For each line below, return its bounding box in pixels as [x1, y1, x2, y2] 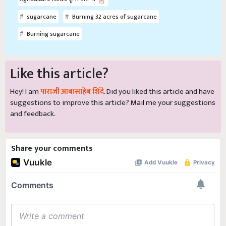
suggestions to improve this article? [10, 96, 131, 109]
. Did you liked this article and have [104, 85, 214, 98]
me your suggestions [144, 96, 215, 109]
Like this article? [10, 62, 108, 86]
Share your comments [11, 142, 93, 156]
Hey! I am [10, 85, 40, 98]
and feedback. [10, 107, 55, 121]
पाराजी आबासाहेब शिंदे [40, 85, 104, 98]
